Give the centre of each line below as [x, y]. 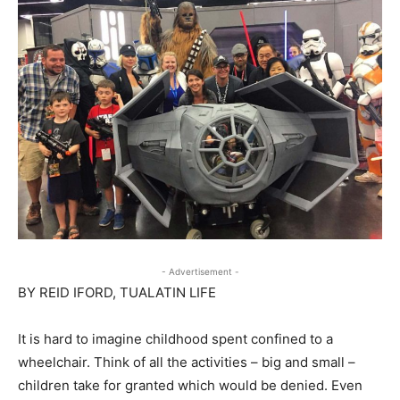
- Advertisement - [200, 271]
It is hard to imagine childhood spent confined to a [175, 339]
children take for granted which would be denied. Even [190, 385]
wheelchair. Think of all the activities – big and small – [187, 362]
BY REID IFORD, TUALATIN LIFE [117, 292]
